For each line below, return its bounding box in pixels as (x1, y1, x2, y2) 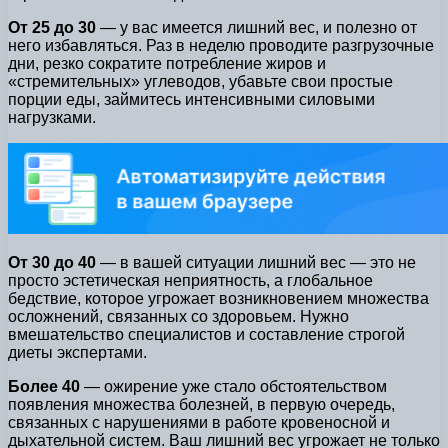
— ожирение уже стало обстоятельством (80, 378, 387, 396)
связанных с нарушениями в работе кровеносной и (8, 414, 390, 432)
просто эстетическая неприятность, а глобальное (8, 272, 373, 290)
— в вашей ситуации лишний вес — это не (96, 254, 416, 272)
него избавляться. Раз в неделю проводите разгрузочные (8, 37, 434, 55)
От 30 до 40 (8, 254, 96, 272)
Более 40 (8, 378, 80, 396)
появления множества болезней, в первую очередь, (8, 396, 395, 414)
